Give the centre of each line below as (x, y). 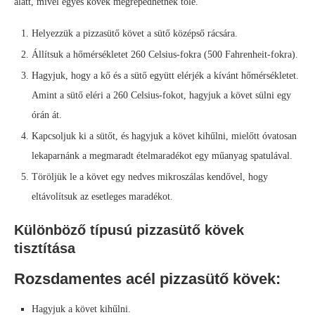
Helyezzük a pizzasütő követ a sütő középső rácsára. (135, 34)
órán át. (47, 115)
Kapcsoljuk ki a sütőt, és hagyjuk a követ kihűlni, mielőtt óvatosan (164, 136)
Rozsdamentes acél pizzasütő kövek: (147, 279)
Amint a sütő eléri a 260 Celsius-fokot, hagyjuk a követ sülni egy (161, 96)
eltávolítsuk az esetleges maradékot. (102, 197)
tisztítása (45, 249)
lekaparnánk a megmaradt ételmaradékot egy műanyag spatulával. (162, 156)
